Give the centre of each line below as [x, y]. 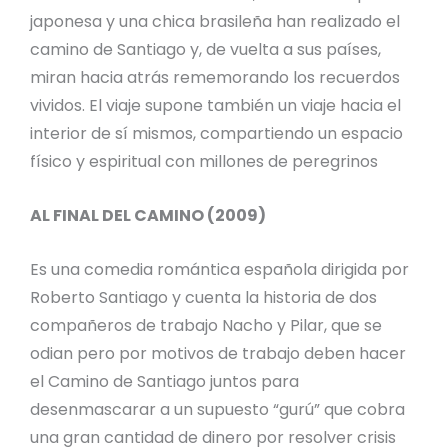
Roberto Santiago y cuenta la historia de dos [203, 297]
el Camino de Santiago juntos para [164, 381]
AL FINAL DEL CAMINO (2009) [148, 215]
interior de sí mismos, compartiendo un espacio [216, 134]
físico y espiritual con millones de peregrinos [204, 162]
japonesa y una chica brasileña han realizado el [215, 22]
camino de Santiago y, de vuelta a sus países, [205, 50]
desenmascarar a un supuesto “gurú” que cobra [217, 409]
